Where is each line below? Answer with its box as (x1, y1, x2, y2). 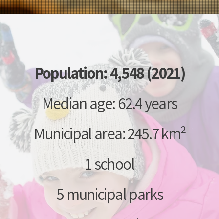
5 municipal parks (56, 183, 163, 204)
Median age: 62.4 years (42, 92, 177, 113)
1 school (85, 153, 134, 174)
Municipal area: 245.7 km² (33, 123, 186, 144)
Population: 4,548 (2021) (34, 62, 185, 83)
